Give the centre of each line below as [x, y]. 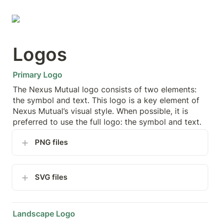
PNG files [51, 142]
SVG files [51, 177]
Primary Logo [38, 74]
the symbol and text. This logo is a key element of [106, 100]
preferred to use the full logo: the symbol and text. [107, 122]
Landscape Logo [44, 213]
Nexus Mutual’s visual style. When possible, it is [100, 111]
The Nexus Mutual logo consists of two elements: [105, 89]
